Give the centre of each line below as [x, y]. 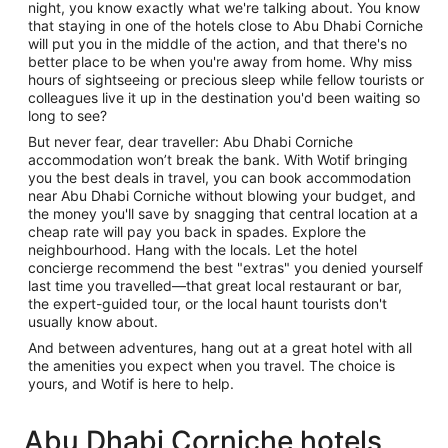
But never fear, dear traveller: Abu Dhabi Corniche [190, 141]
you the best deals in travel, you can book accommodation [219, 177]
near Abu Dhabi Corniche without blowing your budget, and [222, 195]
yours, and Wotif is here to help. [131, 383]
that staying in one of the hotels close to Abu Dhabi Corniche [225, 25]
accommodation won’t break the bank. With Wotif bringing [218, 159]
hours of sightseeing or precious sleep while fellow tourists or [226, 79]
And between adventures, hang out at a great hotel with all [220, 347]
